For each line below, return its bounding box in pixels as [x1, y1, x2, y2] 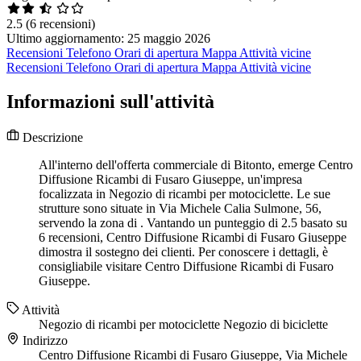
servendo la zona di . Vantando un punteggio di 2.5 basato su [39, 216, 347, 230]
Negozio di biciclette [223, 317, 328, 332]
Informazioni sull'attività [6, 91, 214, 113]
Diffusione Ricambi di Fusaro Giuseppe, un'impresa [39, 172, 302, 187]
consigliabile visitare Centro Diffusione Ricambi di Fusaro [39, 259, 334, 274]
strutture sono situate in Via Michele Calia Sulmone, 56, [39, 201, 322, 216]
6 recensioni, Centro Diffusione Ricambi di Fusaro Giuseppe [39, 230, 346, 245]
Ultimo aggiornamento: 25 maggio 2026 [6, 31, 210, 46]
